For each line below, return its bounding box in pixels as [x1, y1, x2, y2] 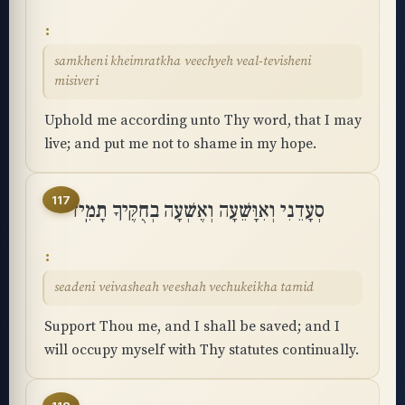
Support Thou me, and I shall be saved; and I [44, 317, 340, 335]
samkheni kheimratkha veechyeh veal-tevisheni [54, 53, 312, 70]
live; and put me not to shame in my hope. [44, 135, 316, 153]
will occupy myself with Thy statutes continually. [44, 341, 359, 359]
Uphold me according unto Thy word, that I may [44, 111, 362, 129]
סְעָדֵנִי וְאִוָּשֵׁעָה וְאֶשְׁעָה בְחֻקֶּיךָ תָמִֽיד [69, 197, 325, 224]
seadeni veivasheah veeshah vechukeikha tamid [54, 279, 315, 296]
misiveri [54, 73, 99, 89]
